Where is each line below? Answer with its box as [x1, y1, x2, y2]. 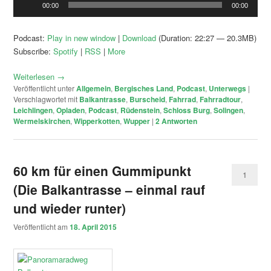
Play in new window [47, 31, 116, 44]
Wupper [123, 115, 151, 126]
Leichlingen [13, 104, 53, 116]
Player [13, 5, 36, 17]
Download [122, 31, 157, 44]
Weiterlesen [13, 70, 57, 82]
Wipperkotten [74, 115, 120, 126]
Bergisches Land [114, 82, 174, 94]
